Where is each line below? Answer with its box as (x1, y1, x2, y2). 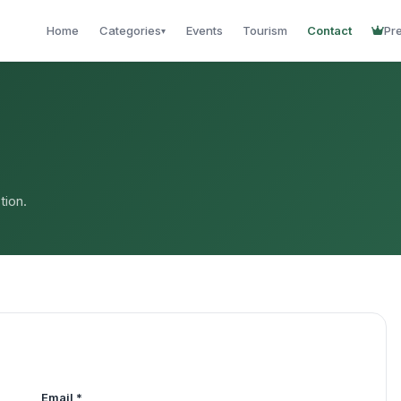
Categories (99, 23, 161, 38)
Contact (307, 23, 352, 38)
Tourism (243, 23, 287, 38)
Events (186, 23, 223, 38)
